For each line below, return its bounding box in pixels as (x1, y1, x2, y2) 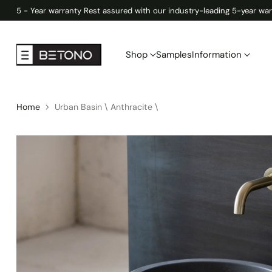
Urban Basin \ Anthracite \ (54, 101, 158, 112)
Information (191, 49, 242, 61)
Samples (155, 49, 192, 61)
